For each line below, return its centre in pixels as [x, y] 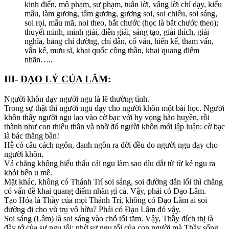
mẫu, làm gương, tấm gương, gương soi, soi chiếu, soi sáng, [121, 13]
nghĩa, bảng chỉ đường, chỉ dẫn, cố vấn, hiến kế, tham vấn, [119, 41]
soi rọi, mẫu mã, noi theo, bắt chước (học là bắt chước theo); [121, 22]
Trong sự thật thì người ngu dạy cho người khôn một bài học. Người [114, 108]
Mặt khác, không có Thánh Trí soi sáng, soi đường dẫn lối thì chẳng [113, 182]
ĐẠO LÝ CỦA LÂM [64, 79]
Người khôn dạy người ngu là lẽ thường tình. [77, 99]
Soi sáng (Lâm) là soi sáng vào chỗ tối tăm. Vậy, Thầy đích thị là [109, 219]
